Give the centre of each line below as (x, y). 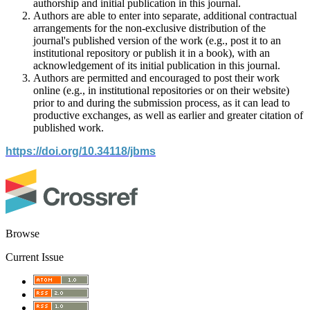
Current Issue (35, 257)
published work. (69, 127)
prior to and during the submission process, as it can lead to (162, 102)
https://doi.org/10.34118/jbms (81, 151)
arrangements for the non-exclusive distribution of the (149, 28)
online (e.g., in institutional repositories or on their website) (161, 90)
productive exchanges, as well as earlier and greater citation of (168, 115)
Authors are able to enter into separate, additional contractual (165, 15)
